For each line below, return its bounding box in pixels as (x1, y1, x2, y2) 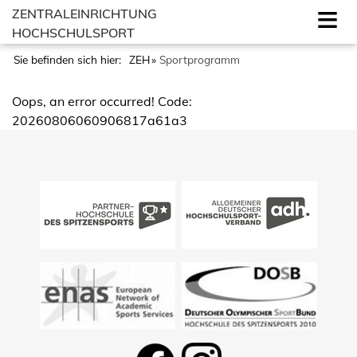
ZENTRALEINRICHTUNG (12, 6, 157, 22)
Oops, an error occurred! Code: (12, 93, 192, 109)
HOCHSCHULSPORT (12, 25, 135, 41)
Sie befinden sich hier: (14, 53, 124, 66)
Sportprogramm (159, 53, 243, 66)
